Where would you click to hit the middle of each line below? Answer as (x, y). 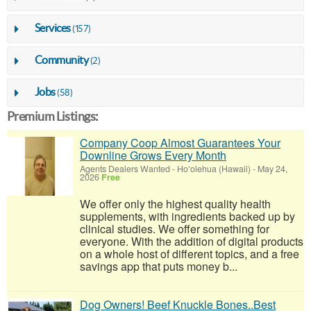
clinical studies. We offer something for (175, 228)
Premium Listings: (53, 116)
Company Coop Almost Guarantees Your (180, 142)
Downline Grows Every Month (153, 155)
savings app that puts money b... (159, 266)
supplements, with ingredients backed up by (187, 216)
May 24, (271, 168)
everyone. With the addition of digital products (192, 241)
